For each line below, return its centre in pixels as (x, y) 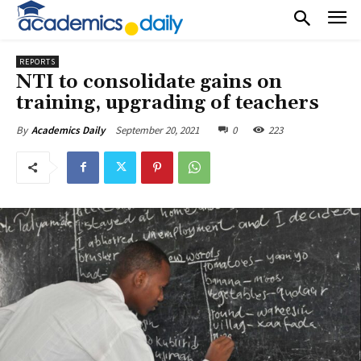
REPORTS (37, 61)
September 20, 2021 (157, 130)
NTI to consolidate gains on (149, 82)
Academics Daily (68, 130)
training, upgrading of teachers (168, 103)
